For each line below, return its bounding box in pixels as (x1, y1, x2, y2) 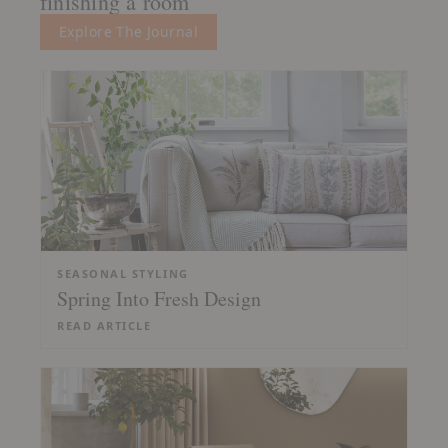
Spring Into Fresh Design (57, 285, 261, 312)
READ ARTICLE (57, 318, 152, 333)
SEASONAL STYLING (57, 266, 189, 281)
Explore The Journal (59, 22, 198, 41)
